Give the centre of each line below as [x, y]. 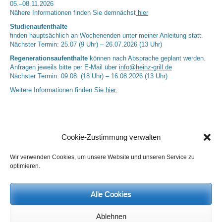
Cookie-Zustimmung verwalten [111, 137]
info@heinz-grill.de [145, 68]
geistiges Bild [29, 212]
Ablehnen [111, 216]
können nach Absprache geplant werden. [147, 59]
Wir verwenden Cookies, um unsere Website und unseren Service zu [102, 157]
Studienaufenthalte [39, 27]
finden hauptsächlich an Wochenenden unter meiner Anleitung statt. [107, 36]
